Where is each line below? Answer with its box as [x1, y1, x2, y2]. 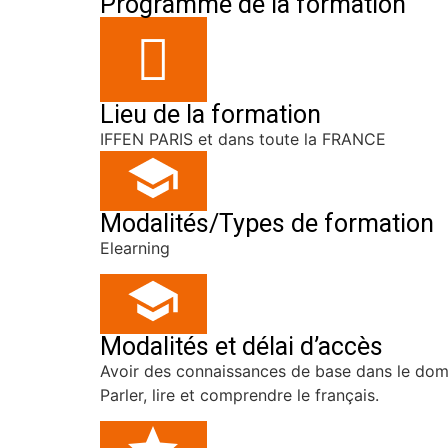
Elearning [100, 237, 170, 258]
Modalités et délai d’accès [100, 331, 383, 361]
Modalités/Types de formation [100, 208, 434, 238]
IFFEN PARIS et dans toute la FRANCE [100, 128, 386, 149]
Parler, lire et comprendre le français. [100, 384, 379, 405]
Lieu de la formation [100, 99, 321, 129]
